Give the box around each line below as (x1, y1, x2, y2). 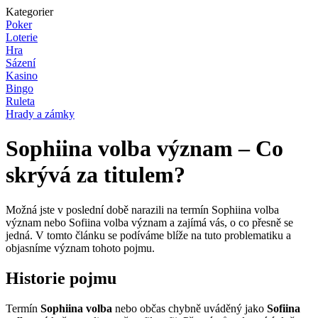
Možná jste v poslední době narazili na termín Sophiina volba (6, 203, 279, 216)
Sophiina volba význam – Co (6, 136, 283, 162)
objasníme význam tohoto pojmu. (6, 241, 155, 254)
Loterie (6, 31, 38, 43)
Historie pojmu (6, 268, 116, 287)
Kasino (6, 70, 38, 82)
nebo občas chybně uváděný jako (112, 302, 267, 314)
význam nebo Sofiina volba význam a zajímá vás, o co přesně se (6, 216, 293, 229)
